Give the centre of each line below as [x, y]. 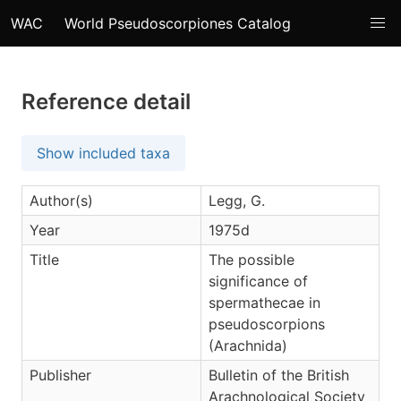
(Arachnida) [248, 346]
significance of [258, 281]
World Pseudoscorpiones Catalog [178, 23]
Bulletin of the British [279, 375]
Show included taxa [103, 153]
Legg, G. [237, 200]
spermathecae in [264, 303]
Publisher [60, 375]
